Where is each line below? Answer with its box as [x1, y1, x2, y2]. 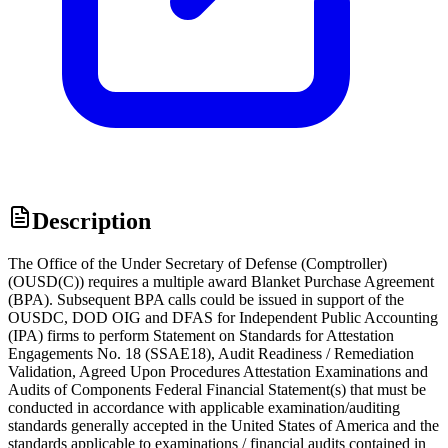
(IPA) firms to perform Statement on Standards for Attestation [8, 327, 394, 345]
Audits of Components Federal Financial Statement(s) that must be [8, 381, 426, 399]
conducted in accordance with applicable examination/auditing [8, 399, 400, 417]
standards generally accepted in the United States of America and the [8, 417, 439, 435]
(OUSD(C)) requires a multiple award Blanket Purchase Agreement [8, 273, 434, 291]
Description [32, 208, 151, 235]
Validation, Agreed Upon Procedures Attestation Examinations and [8, 363, 428, 381]
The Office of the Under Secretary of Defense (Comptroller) [8, 255, 387, 273]
